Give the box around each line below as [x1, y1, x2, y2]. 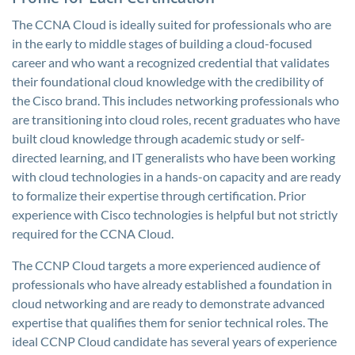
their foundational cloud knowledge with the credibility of [12, 74, 323, 89]
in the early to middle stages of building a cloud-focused [12, 36, 312, 51]
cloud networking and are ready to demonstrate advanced [12, 296, 325, 311]
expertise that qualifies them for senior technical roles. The [12, 315, 328, 330]
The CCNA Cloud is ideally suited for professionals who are [12, 17, 331, 32]
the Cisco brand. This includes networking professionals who [12, 93, 339, 108]
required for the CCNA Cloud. [12, 226, 174, 241]
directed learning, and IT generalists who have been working [12, 150, 335, 165]
